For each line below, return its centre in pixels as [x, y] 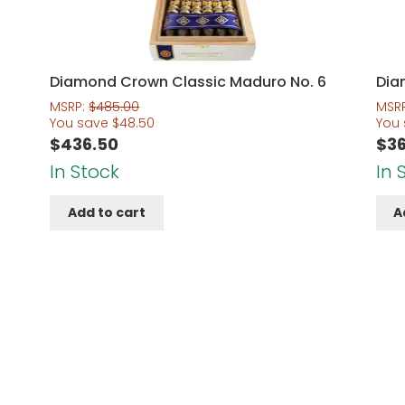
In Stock [85, 171]
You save [81, 122]
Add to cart [107, 213]
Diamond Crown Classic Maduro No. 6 [188, 82]
